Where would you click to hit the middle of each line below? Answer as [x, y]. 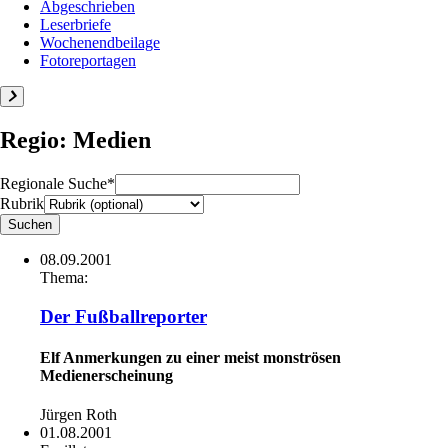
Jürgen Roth [78, 415]
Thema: [64, 277]
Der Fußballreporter [123, 316]
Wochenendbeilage [100, 42]
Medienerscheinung [106, 375]
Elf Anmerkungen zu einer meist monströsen [190, 357]
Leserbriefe [75, 24]
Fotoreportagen [88, 60]
